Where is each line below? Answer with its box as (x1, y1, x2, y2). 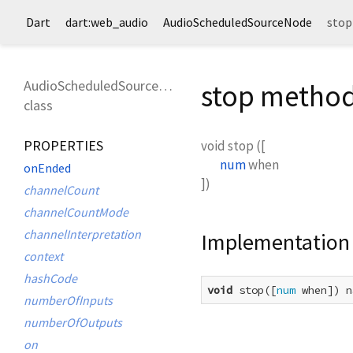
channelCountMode (24, 204, 128, 220)
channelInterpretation (24, 226, 141, 242)
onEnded (24, 160, 71, 176)
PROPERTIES (24, 136, 103, 154)
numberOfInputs (24, 292, 113, 308)
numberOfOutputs (24, 314, 122, 330)
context (24, 248, 63, 264)
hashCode (24, 270, 77, 286)
